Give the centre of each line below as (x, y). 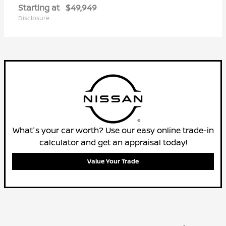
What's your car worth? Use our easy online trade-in (113, 130)
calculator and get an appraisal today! (113, 143)
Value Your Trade (113, 161)
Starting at (39, 8)
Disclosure (34, 18)
